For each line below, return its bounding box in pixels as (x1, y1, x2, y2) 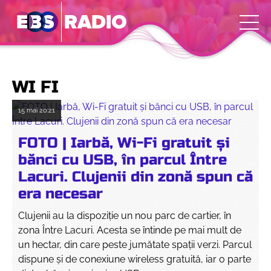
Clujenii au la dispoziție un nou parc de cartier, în (18, 210, 231, 221)
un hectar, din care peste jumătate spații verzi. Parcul (18, 239, 252, 250)
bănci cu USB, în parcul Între (18, 151, 227, 169)
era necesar (18, 185, 103, 203)
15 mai (18, 106, 38, 114)
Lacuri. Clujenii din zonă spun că (18, 168, 253, 186)
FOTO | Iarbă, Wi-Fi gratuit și (18, 134, 230, 152)
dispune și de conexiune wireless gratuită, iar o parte (18, 253, 251, 265)
